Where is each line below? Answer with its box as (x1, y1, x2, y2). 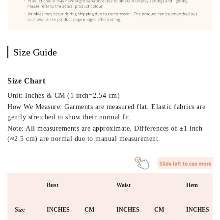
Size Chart (7, 77, 45, 85)
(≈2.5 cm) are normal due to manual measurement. (7, 135, 161, 142)
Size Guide (13, 47, 57, 57)
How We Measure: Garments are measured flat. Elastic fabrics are (7, 103, 206, 110)
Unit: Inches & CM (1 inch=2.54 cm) (7, 92, 120, 99)
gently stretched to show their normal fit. (7, 113, 132, 121)
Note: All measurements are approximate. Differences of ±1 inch (7, 125, 202, 132)
